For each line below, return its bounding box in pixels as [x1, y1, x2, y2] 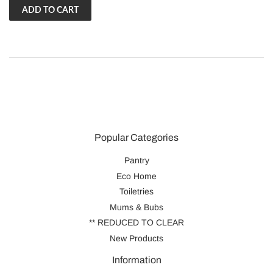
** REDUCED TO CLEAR [89, 218, 184, 228]
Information [112, 254, 161, 265]
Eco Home [116, 171, 157, 181]
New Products [110, 233, 163, 243]
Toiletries [119, 186, 154, 197]
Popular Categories [94, 132, 179, 143]
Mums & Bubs [110, 202, 163, 212]
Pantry [124, 155, 149, 166]
